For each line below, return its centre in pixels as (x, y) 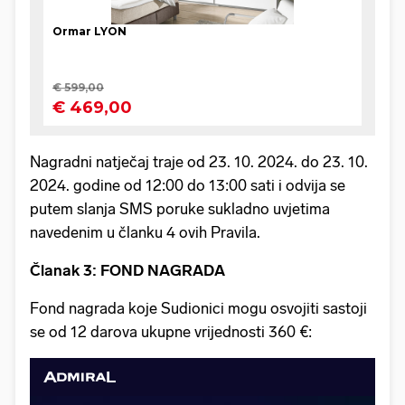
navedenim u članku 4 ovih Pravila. (147, 232)
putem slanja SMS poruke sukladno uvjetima (180, 208)
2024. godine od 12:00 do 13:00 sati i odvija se (188, 185)
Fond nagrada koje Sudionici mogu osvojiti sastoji (198, 308)
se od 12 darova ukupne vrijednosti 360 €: (171, 331)
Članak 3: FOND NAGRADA (130, 270)
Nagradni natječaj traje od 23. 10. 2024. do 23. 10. (199, 161)
